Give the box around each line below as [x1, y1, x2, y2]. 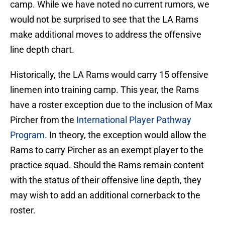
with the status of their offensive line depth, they [10, 175, 201, 186]
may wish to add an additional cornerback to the [10, 190, 200, 201]
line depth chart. [10, 44, 74, 55]
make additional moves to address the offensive [10, 29, 201, 40]
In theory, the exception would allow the [47, 130, 206, 141]
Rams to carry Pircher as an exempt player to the [10, 145, 203, 156]
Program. [10, 130, 47, 141]
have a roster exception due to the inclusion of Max [10, 99, 212, 110]
